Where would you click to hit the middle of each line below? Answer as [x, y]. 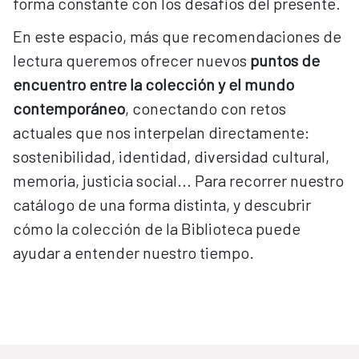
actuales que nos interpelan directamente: [161, 133]
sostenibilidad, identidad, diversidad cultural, [171, 157]
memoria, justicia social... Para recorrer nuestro [178, 181]
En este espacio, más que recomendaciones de [177, 36]
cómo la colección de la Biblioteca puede [157, 229]
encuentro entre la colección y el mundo [153, 85]
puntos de [285, 61]
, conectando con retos [206, 109]
